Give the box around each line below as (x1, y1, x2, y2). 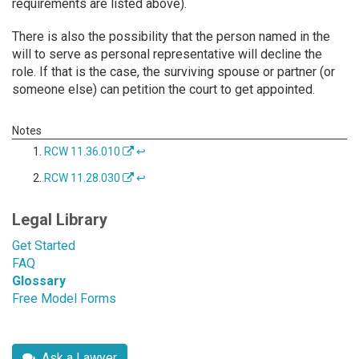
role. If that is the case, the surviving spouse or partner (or (12, 64, 335, 79)
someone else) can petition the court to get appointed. (12, 82, 315, 97)
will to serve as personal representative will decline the (12, 46, 322, 62)
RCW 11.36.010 (44, 145, 123, 158)
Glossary (12, 272, 66, 288)
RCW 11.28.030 (44, 171, 123, 185)
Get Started (12, 237, 75, 253)
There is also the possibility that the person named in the (12, 29, 330, 44)
